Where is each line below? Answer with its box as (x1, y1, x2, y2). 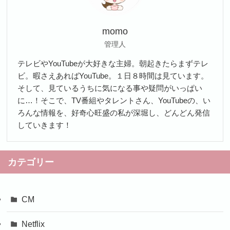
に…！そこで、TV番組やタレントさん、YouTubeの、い (17, 96, 210, 105)
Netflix (21, 219, 45, 228)
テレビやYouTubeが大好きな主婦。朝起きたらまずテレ (17, 59, 208, 68)
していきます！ (17, 121, 71, 130)
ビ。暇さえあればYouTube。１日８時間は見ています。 (17, 71, 208, 81)
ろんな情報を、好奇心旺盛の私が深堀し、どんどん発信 (17, 108, 210, 118)
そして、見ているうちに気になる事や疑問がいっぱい (17, 84, 202, 93)
